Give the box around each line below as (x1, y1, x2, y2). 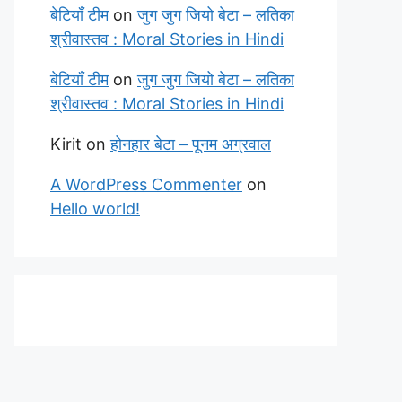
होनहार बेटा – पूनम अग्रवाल (110, 135, 271, 153)
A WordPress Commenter (50, 175, 242, 194)
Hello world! (50, 199, 140, 218)
